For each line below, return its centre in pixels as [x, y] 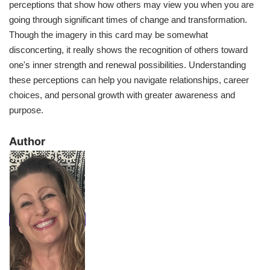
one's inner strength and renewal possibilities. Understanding [127, 65]
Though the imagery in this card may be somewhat [108, 35]
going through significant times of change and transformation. [128, 20]
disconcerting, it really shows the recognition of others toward [128, 50]
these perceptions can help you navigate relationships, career [129, 80]
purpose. [26, 110]
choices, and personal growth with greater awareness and [122, 95]
